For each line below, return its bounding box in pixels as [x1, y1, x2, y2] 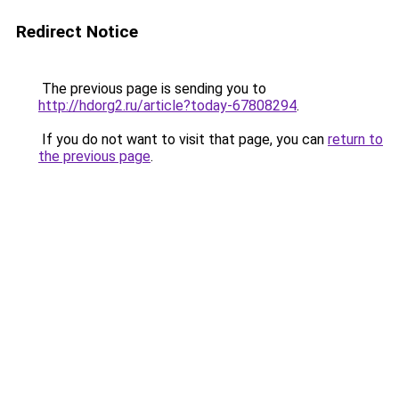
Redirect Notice [16, 21, 138, 42]
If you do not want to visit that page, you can [38, 131, 328, 148]
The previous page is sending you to [38, 80, 266, 97]
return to [328, 131, 383, 148]
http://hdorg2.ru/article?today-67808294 [38, 97, 297, 114]
